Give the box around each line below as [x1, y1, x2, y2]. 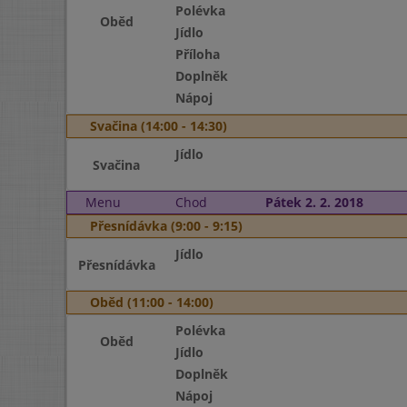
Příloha [174, 45, 220, 63]
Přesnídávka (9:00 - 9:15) [90, 217, 243, 234]
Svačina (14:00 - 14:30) [90, 117, 227, 134]
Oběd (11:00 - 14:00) [90, 293, 213, 311]
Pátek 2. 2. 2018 [264, 194, 363, 211]
